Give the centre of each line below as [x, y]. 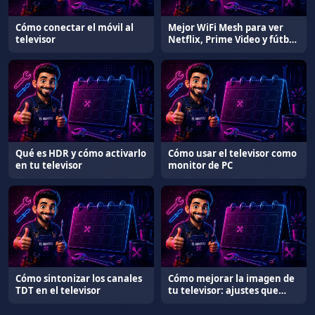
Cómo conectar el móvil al [75, 28]
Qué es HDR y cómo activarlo [81, 153]
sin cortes [190, 52]
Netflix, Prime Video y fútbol [233, 40]
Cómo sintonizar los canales [79, 279]
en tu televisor [49, 165]
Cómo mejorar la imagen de [231, 279]
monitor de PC [200, 165]
